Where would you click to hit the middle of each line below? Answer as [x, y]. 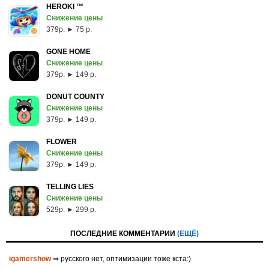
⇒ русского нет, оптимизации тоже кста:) [121, 259]
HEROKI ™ [65, 7]
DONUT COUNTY [75, 97]
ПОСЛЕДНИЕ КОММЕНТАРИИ [124, 234]
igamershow [30, 259]
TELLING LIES [70, 187]
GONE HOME [68, 52]
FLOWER [62, 142]
